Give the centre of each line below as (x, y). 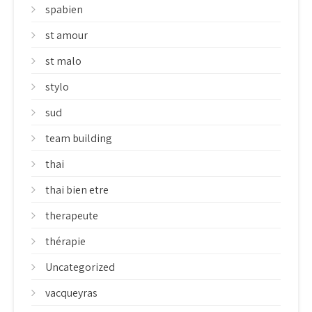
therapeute (72, 216)
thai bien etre (77, 190)
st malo (63, 61)
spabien (64, 9)
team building (79, 138)
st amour (67, 35)
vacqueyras (71, 293)
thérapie (65, 241)
